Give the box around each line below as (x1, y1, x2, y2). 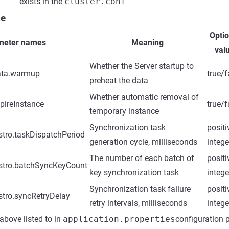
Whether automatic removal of (89, 92, 199, 102)
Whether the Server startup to (89, 61, 194, 71)
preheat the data (89, 76, 148, 85)
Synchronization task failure (89, 184, 191, 194)
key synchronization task (89, 168, 179, 177)
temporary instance (89, 106, 159, 116)
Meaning (131, 38, 164, 48)
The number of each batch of (89, 153, 194, 163)
